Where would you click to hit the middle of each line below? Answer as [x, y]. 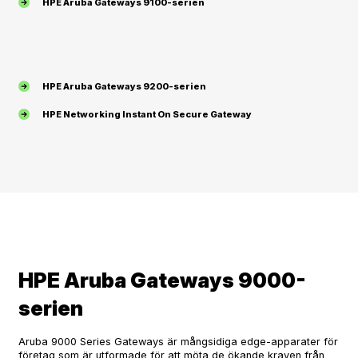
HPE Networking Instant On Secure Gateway [147, 114]
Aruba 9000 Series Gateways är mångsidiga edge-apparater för [178, 342]
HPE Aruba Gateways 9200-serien [124, 86]
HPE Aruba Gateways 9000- [162, 280]
